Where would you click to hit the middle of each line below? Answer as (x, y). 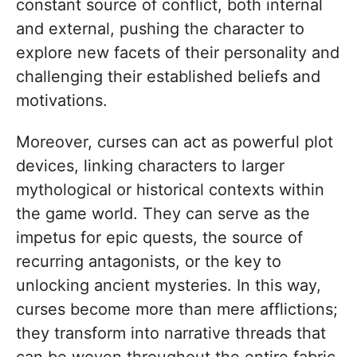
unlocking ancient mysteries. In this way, (169, 285)
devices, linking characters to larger (150, 165)
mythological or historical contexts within (170, 189)
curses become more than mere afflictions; (177, 309)
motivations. (62, 100)
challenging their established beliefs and (168, 76)
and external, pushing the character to (160, 28)
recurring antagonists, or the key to (149, 261)
